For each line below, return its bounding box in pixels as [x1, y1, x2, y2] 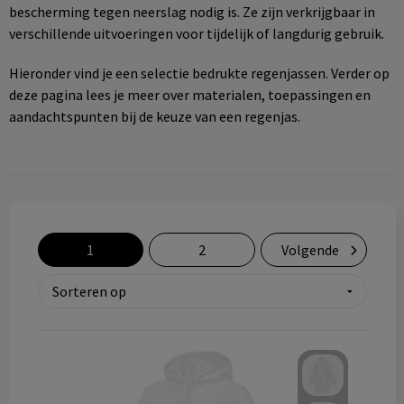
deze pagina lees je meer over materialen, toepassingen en [8, 86, 371, 104]
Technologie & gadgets [54, 7, 197, 25]
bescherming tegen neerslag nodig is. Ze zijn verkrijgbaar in [8, 3, 375, 21]
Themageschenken [49, 51, 167, 69]
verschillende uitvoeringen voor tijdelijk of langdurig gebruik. [8, 24, 384, 42]
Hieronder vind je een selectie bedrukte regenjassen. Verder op [8, 64, 390, 82]
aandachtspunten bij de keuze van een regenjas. [8, 107, 300, 125]
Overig [49, 96, 89, 114]
